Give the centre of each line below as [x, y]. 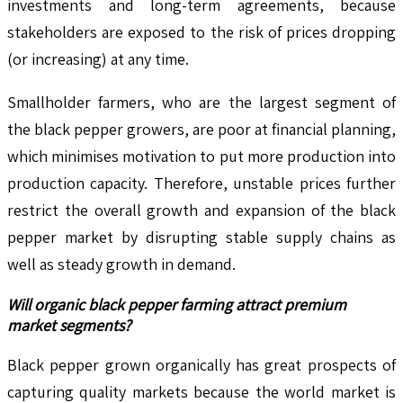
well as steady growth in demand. [121, 264]
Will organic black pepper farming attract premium [177, 304]
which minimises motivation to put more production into [201, 156]
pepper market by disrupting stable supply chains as [201, 237]
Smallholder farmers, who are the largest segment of [201, 102]
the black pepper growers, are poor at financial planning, [201, 129]
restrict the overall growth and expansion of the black [201, 210]
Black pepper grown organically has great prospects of [201, 364]
